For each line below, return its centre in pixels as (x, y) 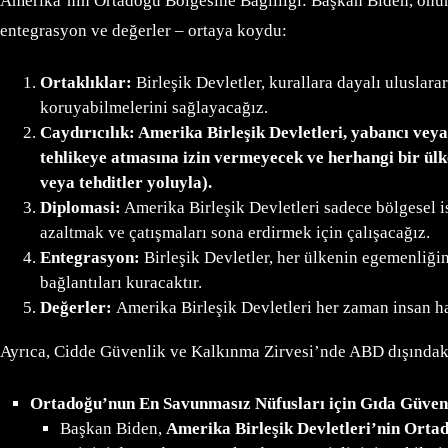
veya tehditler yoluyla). (126, 183)
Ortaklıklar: (86, 83)
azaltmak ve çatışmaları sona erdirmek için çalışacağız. (235, 233)
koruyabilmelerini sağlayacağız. (154, 108)
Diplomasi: (80, 208)
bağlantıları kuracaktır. (121, 283)
